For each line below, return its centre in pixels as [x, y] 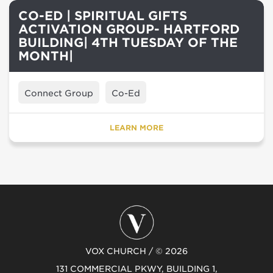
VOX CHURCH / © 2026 [136, 251]
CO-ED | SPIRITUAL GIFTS [103, 16]
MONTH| [46, 56]
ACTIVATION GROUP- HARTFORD [129, 29]
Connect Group [59, 93]
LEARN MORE [136, 128]
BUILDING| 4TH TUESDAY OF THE [128, 43]
